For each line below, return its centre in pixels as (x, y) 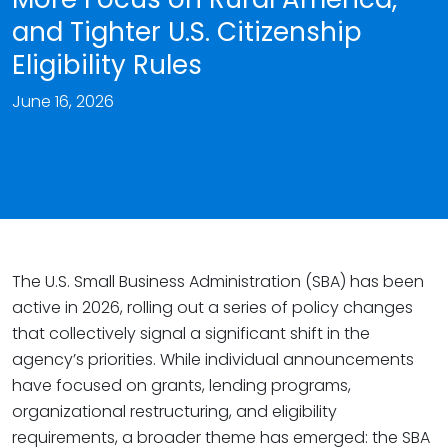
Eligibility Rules (107, 65)
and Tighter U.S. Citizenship (187, 32)
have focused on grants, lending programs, (181, 385)
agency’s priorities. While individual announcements (213, 359)
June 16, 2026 (63, 101)
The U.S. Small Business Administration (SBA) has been (218, 281)
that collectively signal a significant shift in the (191, 333)
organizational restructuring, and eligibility (174, 411)
